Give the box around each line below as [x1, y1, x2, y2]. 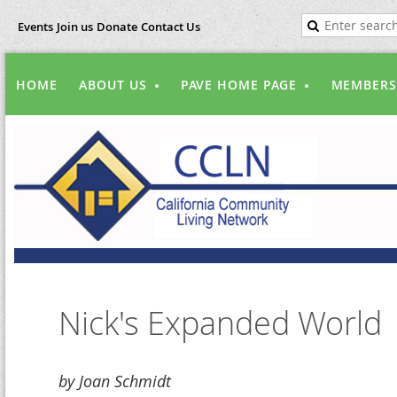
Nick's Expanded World [58, 301, 382, 344]
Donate [97, 19, 137, 35]
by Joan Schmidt [58, 370, 171, 392]
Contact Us [141, 19, 200, 35]
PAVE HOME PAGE [180, 76, 298, 93]
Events [18, 19, 53, 35]
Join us [57, 19, 93, 35]
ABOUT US [79, 76, 147, 93]
